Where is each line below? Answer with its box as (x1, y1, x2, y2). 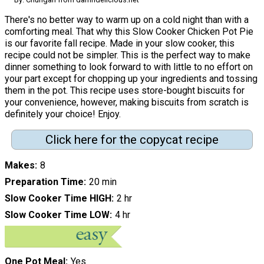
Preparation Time (5, 176, 84, 188)
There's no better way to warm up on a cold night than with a (5, 14, 249, 25)
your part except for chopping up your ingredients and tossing (5, 72, 258, 84)
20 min (88, 176, 117, 188)
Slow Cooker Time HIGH (5, 193, 111, 204)
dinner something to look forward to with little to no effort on (5, 61, 253, 72)
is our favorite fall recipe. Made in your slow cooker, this (5, 37, 235, 49)
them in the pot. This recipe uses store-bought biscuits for (5, 84, 245, 96)
